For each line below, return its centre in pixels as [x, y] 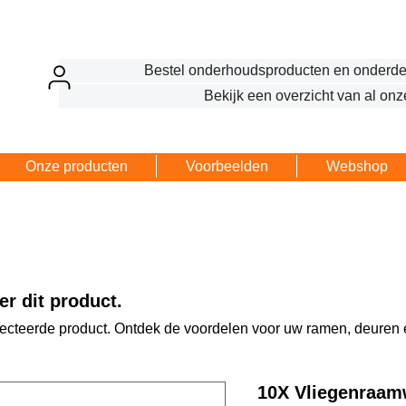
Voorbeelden [227, 166]
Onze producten [76, 166]
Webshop [357, 166]
